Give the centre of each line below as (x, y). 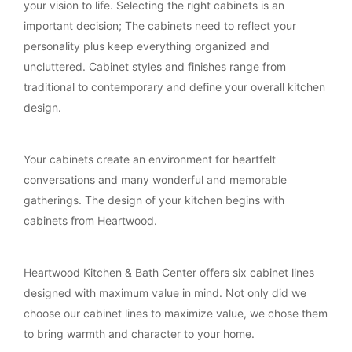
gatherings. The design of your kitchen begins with (154, 200)
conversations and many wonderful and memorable (155, 180)
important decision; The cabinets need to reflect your (160, 26)
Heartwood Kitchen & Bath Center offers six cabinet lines (169, 273)
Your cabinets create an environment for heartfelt (150, 159)
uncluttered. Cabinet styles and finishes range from (155, 67)
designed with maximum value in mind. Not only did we (165, 293)
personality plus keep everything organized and (147, 46)
